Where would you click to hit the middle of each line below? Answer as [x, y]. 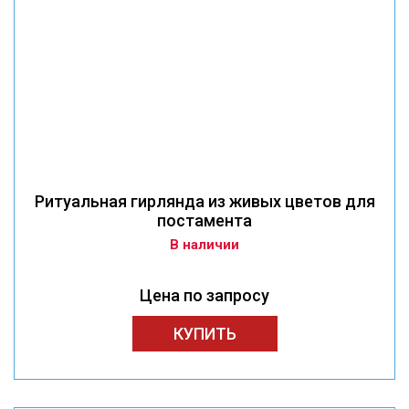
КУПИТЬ [204, 334]
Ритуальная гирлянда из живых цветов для [204, 202]
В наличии [204, 245]
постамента [204, 221]
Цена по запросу [204, 296]
